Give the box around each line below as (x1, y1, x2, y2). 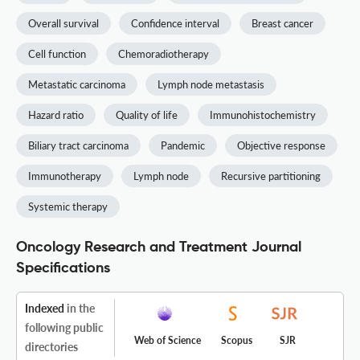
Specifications (16, 261, 110, 276)
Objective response (237, 139, 325, 153)
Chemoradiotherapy (118, 47, 209, 61)
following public (25, 321, 104, 335)
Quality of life (116, 108, 178, 122)
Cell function (28, 47, 86, 61)
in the (64, 301, 95, 316)
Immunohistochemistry (210, 108, 316, 122)
